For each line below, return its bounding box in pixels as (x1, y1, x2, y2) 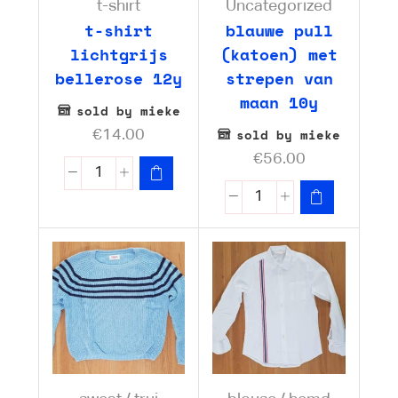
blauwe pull (225, 18, 333, 42)
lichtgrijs (69, 42, 168, 66)
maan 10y (240, 90, 318, 114)
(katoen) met (220, 42, 338, 66)
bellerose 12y (55, 66, 183, 90)
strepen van (225, 66, 333, 90)
